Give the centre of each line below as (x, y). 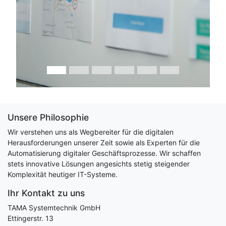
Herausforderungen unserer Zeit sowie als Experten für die (104, 143)
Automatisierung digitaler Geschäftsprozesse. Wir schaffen (104, 153)
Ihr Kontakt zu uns (46, 193)
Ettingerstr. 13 (31, 218)
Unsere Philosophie (48, 117)
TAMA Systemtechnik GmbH (54, 208)
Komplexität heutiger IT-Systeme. (63, 174)
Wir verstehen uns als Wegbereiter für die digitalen (91, 132)
